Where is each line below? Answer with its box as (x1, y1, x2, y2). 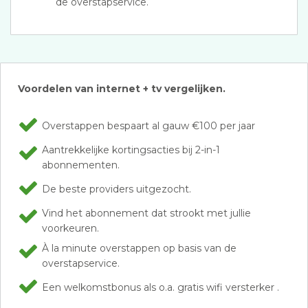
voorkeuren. (42, 222, 99, 234)
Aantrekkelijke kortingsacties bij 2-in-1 (42, 144, 220, 156)
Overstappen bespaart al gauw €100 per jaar (42, 120, 255, 132)
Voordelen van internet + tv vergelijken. (18, 82, 225, 95)
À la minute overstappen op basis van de (42, 242, 236, 254)
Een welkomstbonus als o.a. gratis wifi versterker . (42, 281, 279, 294)
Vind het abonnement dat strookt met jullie (42, 207, 251, 219)
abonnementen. (42, 159, 120, 171)
